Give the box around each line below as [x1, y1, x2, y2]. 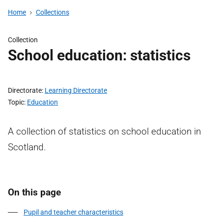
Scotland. [8, 141, 46, 153]
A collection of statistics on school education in [8, 126, 201, 137]
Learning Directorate [45, 86, 107, 94]
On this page [8, 187, 61, 198]
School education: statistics [8, 47, 191, 64]
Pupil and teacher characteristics [24, 208, 123, 216]
